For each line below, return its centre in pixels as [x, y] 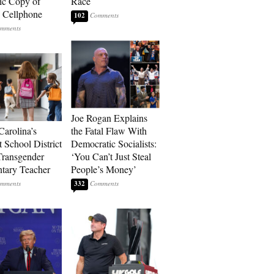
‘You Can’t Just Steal [111, 156]
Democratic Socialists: [114, 143]
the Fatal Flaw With [109, 131]
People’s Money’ [104, 169]
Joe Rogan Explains [109, 118]
